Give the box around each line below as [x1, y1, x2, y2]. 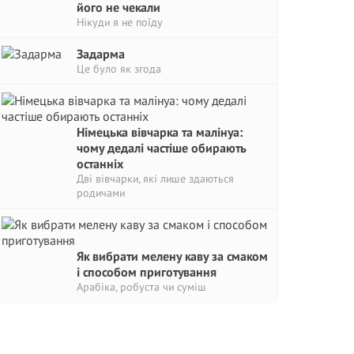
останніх [77, 156, 123, 171]
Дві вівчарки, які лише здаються [77, 171, 234, 186]
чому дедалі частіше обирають [77, 140, 247, 156]
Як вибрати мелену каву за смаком [77, 248, 268, 264]
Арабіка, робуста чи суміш [77, 280, 206, 294]
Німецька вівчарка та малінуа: [77, 124, 243, 140]
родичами [77, 186, 125, 200]
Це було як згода [77, 62, 161, 76]
